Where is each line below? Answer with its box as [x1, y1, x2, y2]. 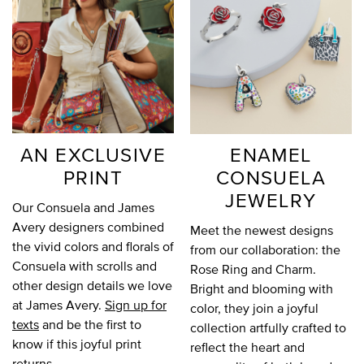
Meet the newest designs [190, 220, 333, 239]
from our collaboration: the [190, 240, 340, 258]
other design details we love [12, 275, 172, 294]
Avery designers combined [12, 217, 164, 236]
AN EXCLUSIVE [19, 140, 167, 168]
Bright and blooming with [190, 279, 333, 297]
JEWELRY [225, 185, 317, 214]
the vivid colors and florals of [12, 236, 174, 255]
